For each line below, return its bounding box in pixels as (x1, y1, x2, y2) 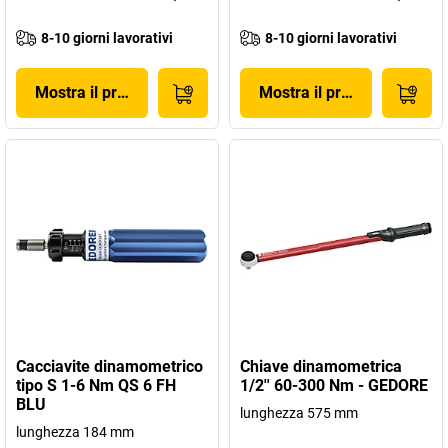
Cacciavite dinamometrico (16, 357, 203, 376)
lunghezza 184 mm (16, 424, 134, 440)
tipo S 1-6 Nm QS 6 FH (16, 376, 176, 395)
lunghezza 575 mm (240, 405, 358, 421)
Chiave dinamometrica (240, 357, 402, 376)
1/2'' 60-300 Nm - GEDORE (240, 376, 428, 395)
